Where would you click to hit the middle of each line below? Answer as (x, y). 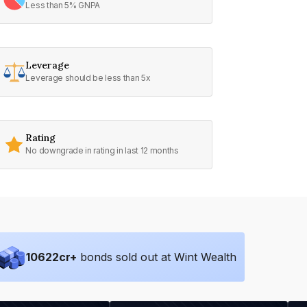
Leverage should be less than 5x (88, 78)
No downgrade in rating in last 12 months (102, 150)
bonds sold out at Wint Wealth (158, 257)
